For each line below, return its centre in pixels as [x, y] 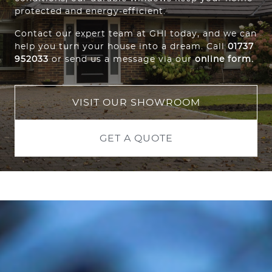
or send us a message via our [123, 59]
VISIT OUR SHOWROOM [136, 103]
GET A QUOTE [136, 139]
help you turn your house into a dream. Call [120, 47]
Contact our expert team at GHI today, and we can [136, 34]
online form [223, 59]
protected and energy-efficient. [90, 12]
